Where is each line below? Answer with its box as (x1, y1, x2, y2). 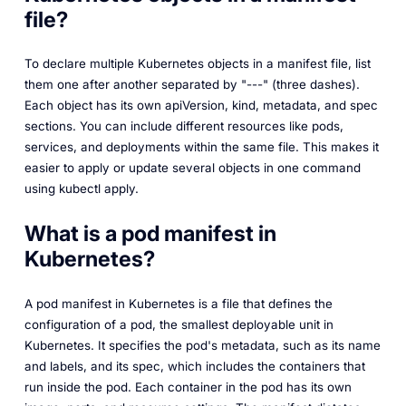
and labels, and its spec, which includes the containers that (24, 358, 365, 373)
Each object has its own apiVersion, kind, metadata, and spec (24, 98, 378, 113)
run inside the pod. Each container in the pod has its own (24, 379, 352, 394)
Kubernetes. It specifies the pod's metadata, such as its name (24, 337, 381, 353)
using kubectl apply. (24, 181, 139, 197)
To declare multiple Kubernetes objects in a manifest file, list (24, 56, 371, 72)
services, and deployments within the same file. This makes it (24, 140, 379, 155)
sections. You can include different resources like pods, (24, 119, 343, 134)
